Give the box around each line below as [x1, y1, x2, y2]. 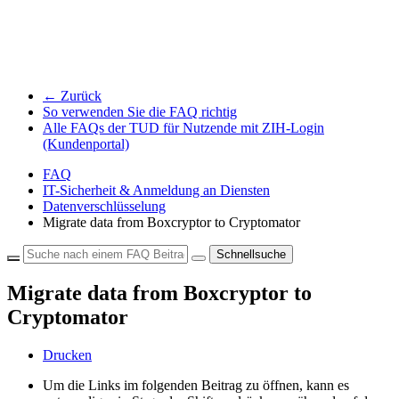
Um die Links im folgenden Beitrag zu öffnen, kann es [43, 378, 349, 394]
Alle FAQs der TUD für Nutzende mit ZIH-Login [43, 120, 324, 136]
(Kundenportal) [43, 136, 129, 152]
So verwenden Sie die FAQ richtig [43, 104, 237, 120]
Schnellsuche [216, 248, 286, 262]
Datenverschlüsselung [43, 199, 166, 215]
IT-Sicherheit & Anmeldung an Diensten [43, 183, 270, 199]
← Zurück [43, 88, 102, 104]
